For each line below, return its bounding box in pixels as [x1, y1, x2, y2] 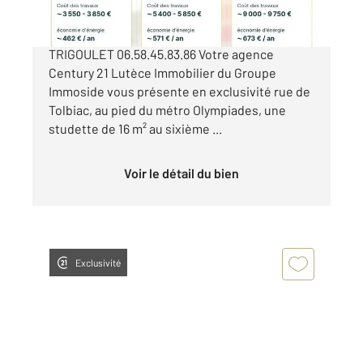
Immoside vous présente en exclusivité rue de [49, 83, 310, 99]
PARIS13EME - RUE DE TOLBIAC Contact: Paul [49, 27, 302, 43]
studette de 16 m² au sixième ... [49, 120, 222, 136]
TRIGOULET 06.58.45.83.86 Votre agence [49, 45, 274, 62]
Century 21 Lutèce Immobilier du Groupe [49, 64, 276, 80]
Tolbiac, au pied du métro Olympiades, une [49, 101, 286, 117]
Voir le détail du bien [131, 164, 239, 181]
